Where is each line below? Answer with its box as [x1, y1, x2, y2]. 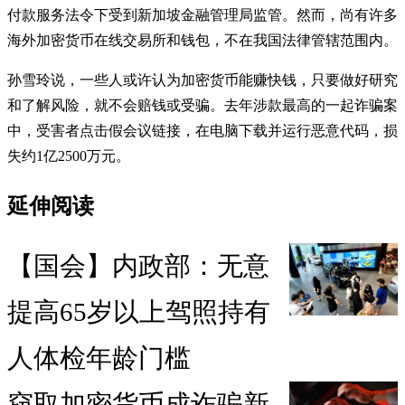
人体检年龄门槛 [7, 344, 191, 373]
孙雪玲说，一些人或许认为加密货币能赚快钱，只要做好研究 [7, 71, 398, 88]
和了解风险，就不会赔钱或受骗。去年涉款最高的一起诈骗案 [7, 97, 398, 113]
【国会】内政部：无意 [7, 251, 269, 281]
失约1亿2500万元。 [7, 147, 130, 164]
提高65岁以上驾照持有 [7, 297, 270, 327]
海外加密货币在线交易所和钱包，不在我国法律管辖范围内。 [7, 32, 398, 48]
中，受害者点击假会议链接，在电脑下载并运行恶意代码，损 [7, 122, 398, 138]
